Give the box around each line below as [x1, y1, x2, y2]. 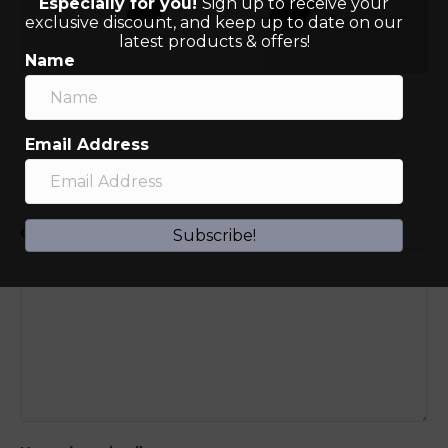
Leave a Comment [20, 180, 268, 208]
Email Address [25, 135, 149, 154]
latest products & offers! [118, 32, 310, 51]
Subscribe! [172, 226, 256, 245]
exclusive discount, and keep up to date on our [25, 13, 403, 32]
